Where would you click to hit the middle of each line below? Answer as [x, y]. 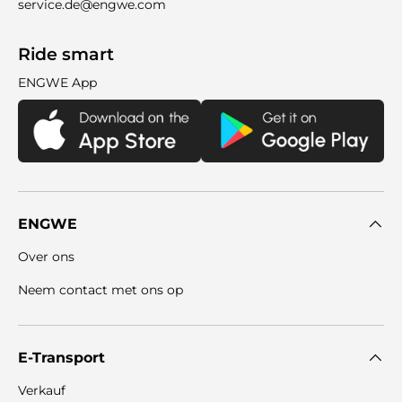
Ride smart [66, 55]
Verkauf [42, 391]
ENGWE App [57, 83]
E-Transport [61, 358]
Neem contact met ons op [100, 290]
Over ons [46, 257]
